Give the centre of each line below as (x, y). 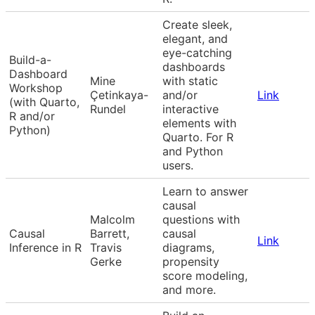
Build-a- (30, 59)
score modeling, (205, 275)
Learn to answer (205, 191)
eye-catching (197, 52)
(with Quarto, (44, 102)
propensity (191, 261)
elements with (199, 123)
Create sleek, (197, 24)
